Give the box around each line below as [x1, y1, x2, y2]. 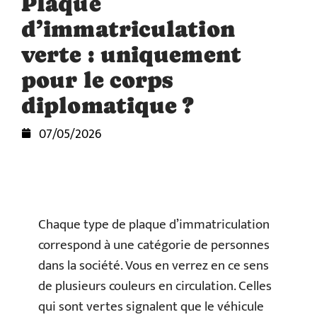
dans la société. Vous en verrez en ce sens [38, 255, 269, 277]
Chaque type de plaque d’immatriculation [38, 214, 270, 236]
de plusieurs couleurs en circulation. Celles [38, 275, 272, 297]
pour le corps [21, 67, 173, 93]
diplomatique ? [21, 93, 194, 118]
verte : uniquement [21, 42, 241, 67]
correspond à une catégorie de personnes [38, 234, 270, 256]
